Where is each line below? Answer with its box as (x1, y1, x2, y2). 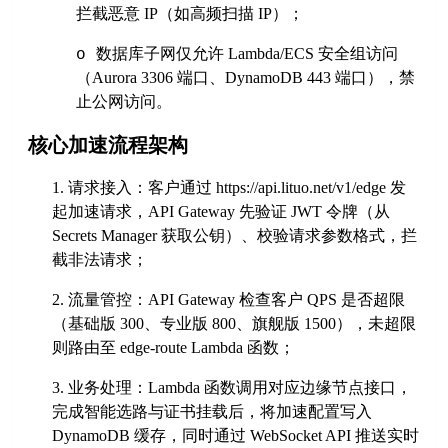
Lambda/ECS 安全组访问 (224, 45, 399, 63)
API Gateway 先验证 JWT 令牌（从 (148, 203, 391, 221)
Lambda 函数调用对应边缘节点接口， (148, 379, 413, 397)
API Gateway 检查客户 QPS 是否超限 (148, 291, 406, 309)
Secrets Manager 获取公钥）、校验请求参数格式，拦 (52, 227, 418, 245)
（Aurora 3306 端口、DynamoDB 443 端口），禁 (76, 69, 416, 87)
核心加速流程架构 (28, 134, 189, 157)
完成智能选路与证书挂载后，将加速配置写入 (52, 403, 373, 421)
